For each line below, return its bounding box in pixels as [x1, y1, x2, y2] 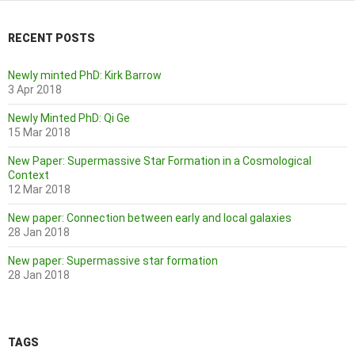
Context [8, 169, 49, 181]
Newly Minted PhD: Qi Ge [8, 112, 130, 124]
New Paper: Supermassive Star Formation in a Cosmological [8, 155, 311, 167]
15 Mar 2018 [8, 126, 71, 139]
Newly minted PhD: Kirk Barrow [8, 69, 162, 82]
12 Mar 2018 [8, 183, 71, 196]
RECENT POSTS [8, 32, 95, 44]
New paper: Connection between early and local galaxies [8, 212, 292, 224]
